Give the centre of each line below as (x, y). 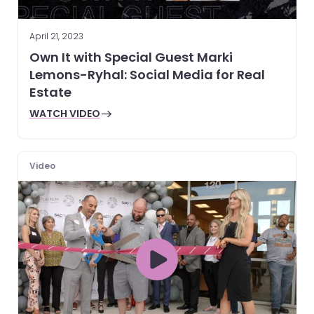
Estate (50, 93)
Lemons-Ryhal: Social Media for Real (147, 75)
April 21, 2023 (56, 36)
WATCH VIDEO (64, 114)
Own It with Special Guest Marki (131, 57)
